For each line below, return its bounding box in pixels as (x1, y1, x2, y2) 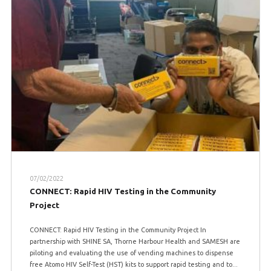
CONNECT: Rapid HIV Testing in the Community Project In (29, 226, 206, 234)
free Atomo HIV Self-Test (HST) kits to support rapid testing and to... (29, 261, 238, 269)
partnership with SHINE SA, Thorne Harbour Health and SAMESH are (29, 238, 240, 246)
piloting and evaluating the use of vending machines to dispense (29, 249, 233, 257)
